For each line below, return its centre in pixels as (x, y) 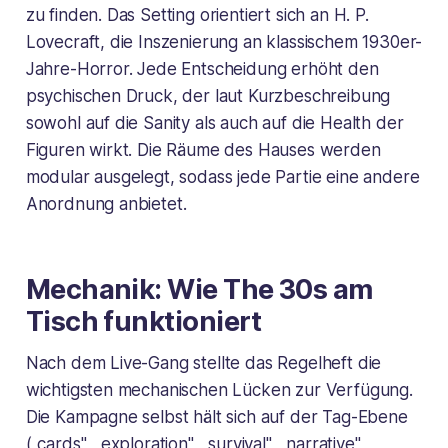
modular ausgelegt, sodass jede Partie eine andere (222, 176)
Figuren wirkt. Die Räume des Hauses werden (203, 149)
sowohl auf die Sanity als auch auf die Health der (214, 122)
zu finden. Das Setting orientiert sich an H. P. (197, 14)
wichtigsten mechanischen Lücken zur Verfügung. (219, 389)
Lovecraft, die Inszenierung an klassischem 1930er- (224, 41)
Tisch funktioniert (143, 321)
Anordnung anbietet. (106, 203)
